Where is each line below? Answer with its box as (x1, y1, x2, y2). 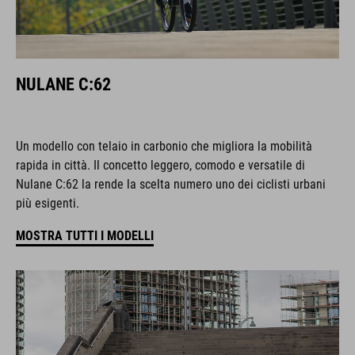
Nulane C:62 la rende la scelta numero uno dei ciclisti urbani (16, 177, 326, 192)
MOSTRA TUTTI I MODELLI (16, 227, 154, 243)
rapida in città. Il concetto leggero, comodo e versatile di (16, 158, 305, 173)
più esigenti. (16, 196, 79, 211)
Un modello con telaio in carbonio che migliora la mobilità (16, 139, 312, 154)
